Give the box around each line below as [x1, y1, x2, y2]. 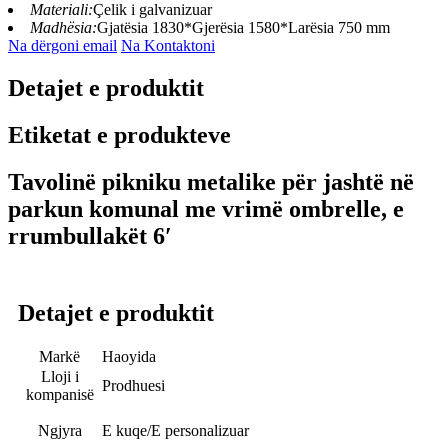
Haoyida [102, 347, 156, 365]
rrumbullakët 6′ [8, 222, 172, 249]
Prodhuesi [102, 376, 165, 394]
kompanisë [25, 385, 94, 403]
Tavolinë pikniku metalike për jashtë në [8, 168, 414, 195]
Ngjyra [37, 421, 82, 439]
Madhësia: [30, 19, 97, 37]
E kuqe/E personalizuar [102, 421, 249, 439]
